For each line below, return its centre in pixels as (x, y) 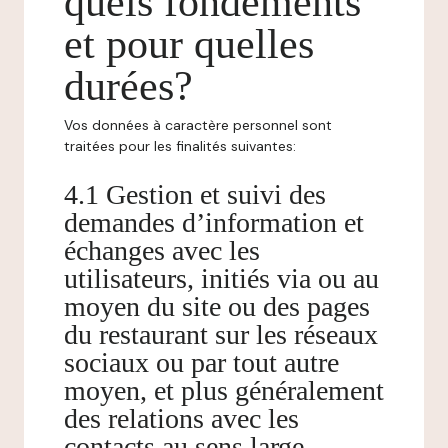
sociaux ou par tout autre (201, 362)
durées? (128, 86)
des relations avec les (181, 418)
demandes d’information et (214, 222)
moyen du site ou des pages (217, 306)
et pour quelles (189, 44)
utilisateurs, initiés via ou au (221, 278)
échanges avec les (162, 250)
